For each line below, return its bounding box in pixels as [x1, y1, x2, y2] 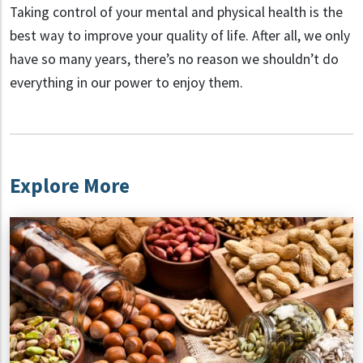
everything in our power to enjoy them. [10, 74, 243, 92]
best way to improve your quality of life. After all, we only [10, 27, 350, 45]
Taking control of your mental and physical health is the [10, 3, 343, 22]
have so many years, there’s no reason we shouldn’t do [10, 50, 339, 69]
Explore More [10, 173, 130, 199]
